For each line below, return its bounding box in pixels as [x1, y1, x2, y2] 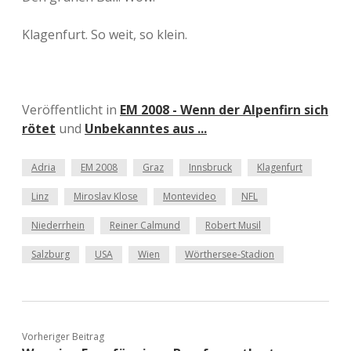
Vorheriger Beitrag [22, 330, 104, 343]
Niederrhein [31, 219, 85, 232]
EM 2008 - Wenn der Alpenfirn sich [120, 101, 328, 118]
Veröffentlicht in [22, 101, 120, 118]
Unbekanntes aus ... [85, 120, 207, 137]
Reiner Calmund [110, 219, 180, 232]
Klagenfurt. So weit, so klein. [22, 26, 187, 43]
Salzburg [31, 248, 70, 261]
